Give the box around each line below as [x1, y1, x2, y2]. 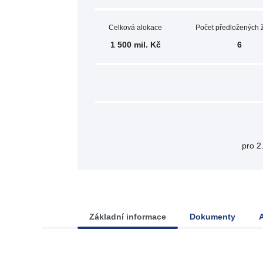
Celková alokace [109, 23, 163, 32]
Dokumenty [190, 212, 235, 221]
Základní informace [89, 212, 166, 221]
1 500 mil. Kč [110, 40, 161, 49]
